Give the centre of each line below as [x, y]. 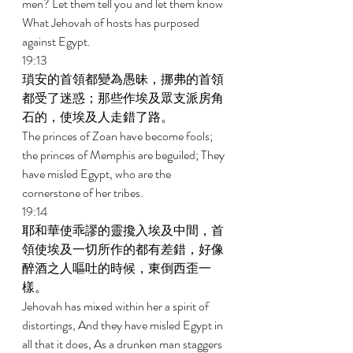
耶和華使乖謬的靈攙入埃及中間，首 [123, 230]
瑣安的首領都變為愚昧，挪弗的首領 [123, 79]
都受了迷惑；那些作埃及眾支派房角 [123, 98]
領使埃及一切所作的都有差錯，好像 [123, 249]
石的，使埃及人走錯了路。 [99, 117]
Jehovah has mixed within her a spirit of [117, 306]
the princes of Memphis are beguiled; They [124, 155]
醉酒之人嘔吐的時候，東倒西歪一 [117, 268]
